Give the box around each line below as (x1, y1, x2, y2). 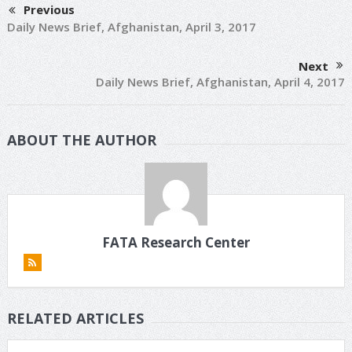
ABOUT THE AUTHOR (6, 130, 156, 149)
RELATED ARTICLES (6, 308, 144, 328)
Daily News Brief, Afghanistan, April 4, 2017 (96, 73, 346, 90)
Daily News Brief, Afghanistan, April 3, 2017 (6, 18, 256, 35)
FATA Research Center (101, 233, 250, 251)
